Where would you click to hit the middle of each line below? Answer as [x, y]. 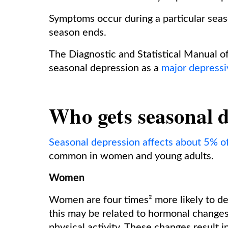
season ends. [78, 33]
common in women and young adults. [133, 156]
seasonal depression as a [105, 68]
